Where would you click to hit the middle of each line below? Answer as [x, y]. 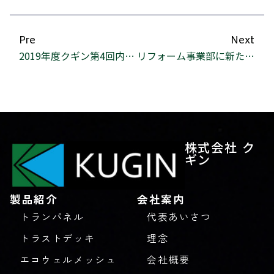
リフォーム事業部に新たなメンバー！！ [249, 56]
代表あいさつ [179, 217]
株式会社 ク [220, 147]
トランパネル [52, 217]
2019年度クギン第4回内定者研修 [130, 56]
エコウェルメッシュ [68, 260]
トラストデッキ [57, 238]
